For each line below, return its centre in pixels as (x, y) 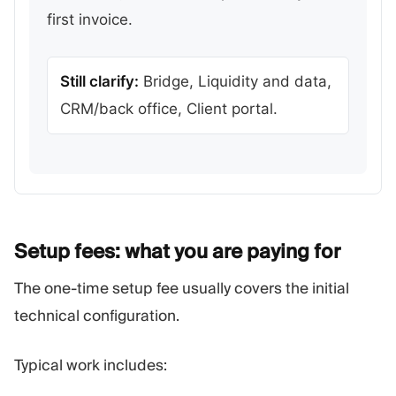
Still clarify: (99, 81)
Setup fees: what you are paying (164, 251)
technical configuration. (97, 315)
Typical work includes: (91, 366)
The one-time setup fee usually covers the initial (182, 288)
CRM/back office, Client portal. (169, 108)
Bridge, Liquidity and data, (235, 81)
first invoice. (90, 20)
